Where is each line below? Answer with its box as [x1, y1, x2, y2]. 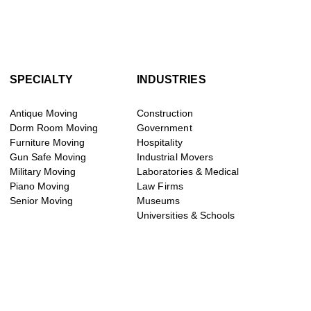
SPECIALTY [9, 74, 73, 86]
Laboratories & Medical [137, 166, 239, 178]
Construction [137, 108, 193, 119]
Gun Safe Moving [9, 151, 87, 163]
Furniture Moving [9, 137, 85, 149]
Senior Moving [9, 195, 74, 207]
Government [137, 122, 192, 134]
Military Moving [9, 166, 76, 178]
